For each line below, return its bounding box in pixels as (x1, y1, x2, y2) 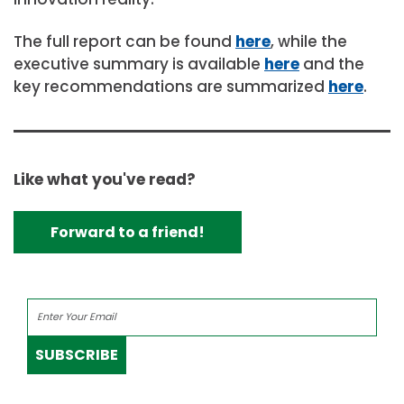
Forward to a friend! (50, 221, 205, 243)
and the (299, 53, 364, 76)
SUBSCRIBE (35, 344, 118, 366)
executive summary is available (14, 53, 264, 76)
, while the (271, 31, 347, 53)
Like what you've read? (14, 168, 196, 190)
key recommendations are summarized (14, 76, 328, 98)
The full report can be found (14, 31, 235, 53)
